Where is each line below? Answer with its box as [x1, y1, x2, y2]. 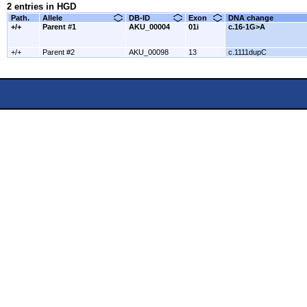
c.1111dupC [228, 48, 267, 56]
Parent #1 [42, 23, 76, 31]
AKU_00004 [129, 23, 170, 31]
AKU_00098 [129, 48, 169, 56]
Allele [42, 14, 62, 22]
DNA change [228, 14, 273, 22]
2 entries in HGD [7, 1, 76, 12]
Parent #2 [42, 48, 75, 56]
